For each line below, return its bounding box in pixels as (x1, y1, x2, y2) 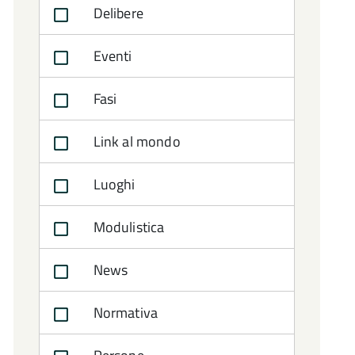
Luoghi (90, 174, 136, 195)
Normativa (90, 302, 158, 323)
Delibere (90, 2, 143, 24)
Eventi (90, 45, 132, 67)
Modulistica (90, 216, 165, 238)
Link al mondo (90, 131, 181, 152)
